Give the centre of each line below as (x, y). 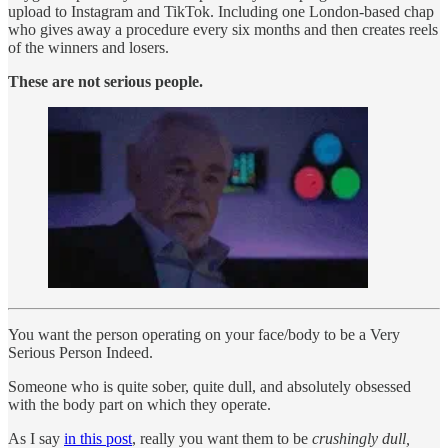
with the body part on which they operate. (139, 404)
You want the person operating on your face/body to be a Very (204, 334)
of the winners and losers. (88, 48)
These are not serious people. (105, 82)
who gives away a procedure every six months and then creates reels (223, 30)
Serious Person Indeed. (80, 352)
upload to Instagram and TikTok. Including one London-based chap (221, 12)
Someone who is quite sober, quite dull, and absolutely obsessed (209, 386)
